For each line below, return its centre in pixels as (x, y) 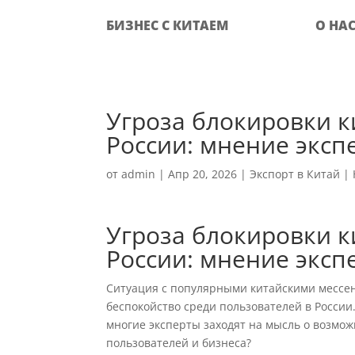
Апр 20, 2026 (203, 174)
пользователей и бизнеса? (179, 343)
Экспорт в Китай (295, 174)
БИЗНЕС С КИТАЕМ (168, 25)
